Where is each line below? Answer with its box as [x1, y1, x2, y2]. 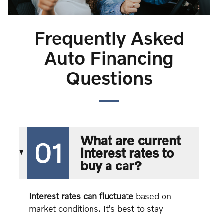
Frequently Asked [34, 26, 184, 49]
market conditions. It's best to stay [28, 202, 163, 214]
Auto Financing [44, 46, 174, 69]
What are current [80, 132, 181, 147]
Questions [65, 66, 153, 89]
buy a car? [80, 158, 142, 173]
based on [133, 190, 171, 201]
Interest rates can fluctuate [28, 190, 133, 201]
